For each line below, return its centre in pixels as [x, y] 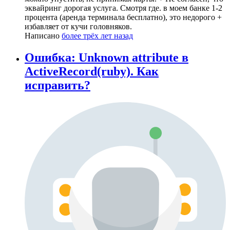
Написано [43, 35]
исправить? [57, 85]
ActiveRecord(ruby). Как [92, 71]
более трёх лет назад [97, 35]
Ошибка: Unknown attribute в [107, 57]
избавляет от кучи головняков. [78, 26]
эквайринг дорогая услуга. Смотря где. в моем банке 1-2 [123, 8]
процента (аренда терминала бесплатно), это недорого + [123, 17]
